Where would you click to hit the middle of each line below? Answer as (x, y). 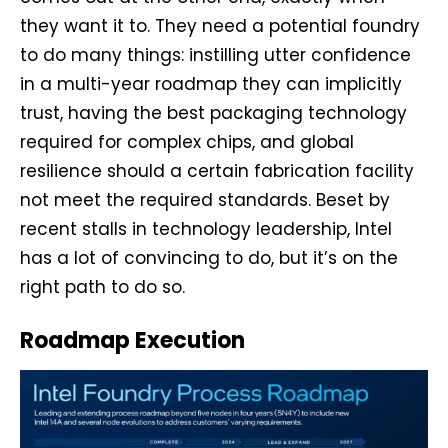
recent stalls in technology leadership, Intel (206, 228)
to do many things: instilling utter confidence (215, 54)
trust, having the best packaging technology (213, 112)
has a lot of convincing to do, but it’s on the (209, 257)
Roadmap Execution (132, 340)
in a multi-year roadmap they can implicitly (211, 83)
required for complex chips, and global (187, 141)
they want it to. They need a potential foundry (220, 25)
